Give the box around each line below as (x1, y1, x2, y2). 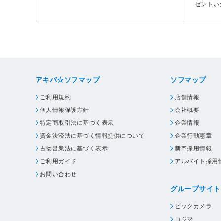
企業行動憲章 (175, 132, 212, 139)
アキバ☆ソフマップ (36, 75, 100, 84)
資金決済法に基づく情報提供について (40, 132, 145, 139)
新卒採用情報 (175, 145, 212, 152)
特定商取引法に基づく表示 (40, 119, 114, 126)
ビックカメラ (175, 202, 212, 210)
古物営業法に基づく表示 (40, 145, 108, 152)
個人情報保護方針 (40, 106, 89, 113)
